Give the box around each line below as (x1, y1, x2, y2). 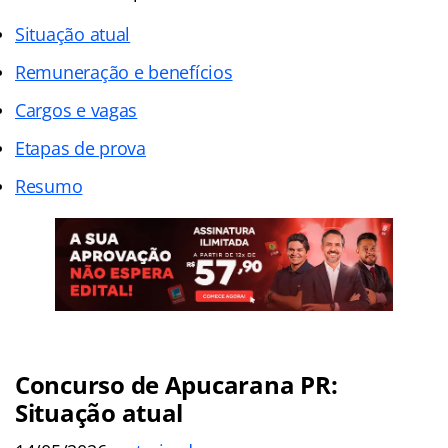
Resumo (15, 173, 83, 198)
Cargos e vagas (15, 97, 138, 122)
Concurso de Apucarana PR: (15, 367, 338, 401)
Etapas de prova (15, 135, 146, 160)
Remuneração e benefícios (15, 59, 233, 84)
